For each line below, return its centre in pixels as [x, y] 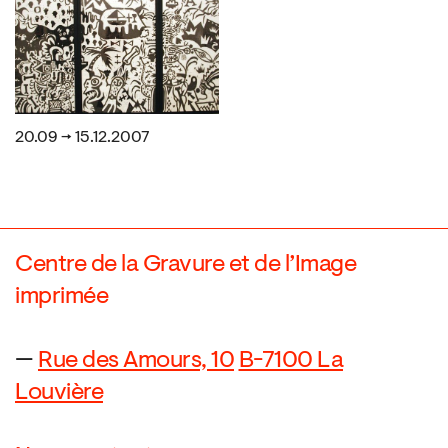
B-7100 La [290, 361]
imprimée [61, 297]
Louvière [59, 393]
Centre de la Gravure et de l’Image [185, 265]
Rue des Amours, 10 [136, 361]
